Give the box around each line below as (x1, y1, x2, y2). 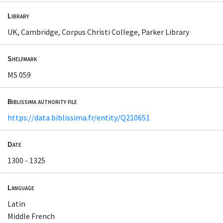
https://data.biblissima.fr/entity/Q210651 (7, 112, 150, 123)
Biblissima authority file (7, 96, 77, 107)
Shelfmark (7, 53, 37, 64)
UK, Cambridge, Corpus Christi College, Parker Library (7, 26, 189, 37)
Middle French (7, 211, 55, 221)
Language (7, 182, 34, 192)
